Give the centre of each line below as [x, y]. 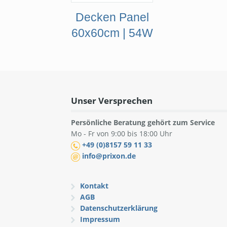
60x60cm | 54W [112, 33]
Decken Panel [112, 17]
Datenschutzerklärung [119, 208]
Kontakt [94, 186]
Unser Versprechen [112, 100]
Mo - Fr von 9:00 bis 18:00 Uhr [122, 134]
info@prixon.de [109, 156]
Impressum [100, 219]
